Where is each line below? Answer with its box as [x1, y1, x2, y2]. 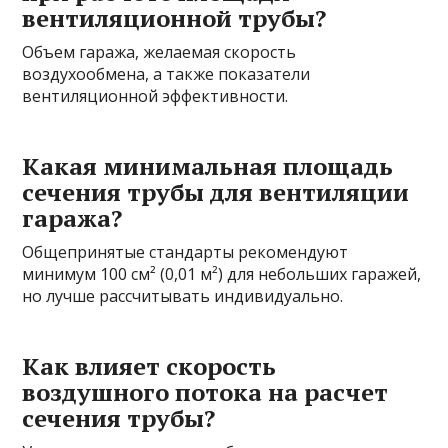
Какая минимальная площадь [22, 150, 394, 183]
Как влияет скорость [22, 350, 277, 383]
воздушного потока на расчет [22, 376, 389, 409]
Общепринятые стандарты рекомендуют [22, 241, 349, 264]
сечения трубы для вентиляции [22, 176, 410, 209]
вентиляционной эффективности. [22, 85, 289, 108]
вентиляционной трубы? [22, 2, 327, 35]
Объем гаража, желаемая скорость [22, 41, 297, 64]
